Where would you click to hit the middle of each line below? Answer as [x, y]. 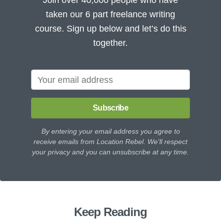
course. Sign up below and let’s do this [110, 29]
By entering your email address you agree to [110, 131]
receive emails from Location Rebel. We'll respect [110, 141]
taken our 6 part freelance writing [110, 14]
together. [110, 43]
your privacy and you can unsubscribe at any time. [110, 152]
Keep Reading [110, 212]
